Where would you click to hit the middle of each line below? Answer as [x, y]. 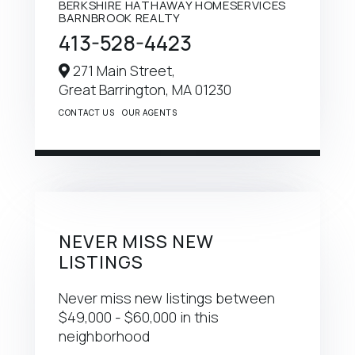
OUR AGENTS [149, 112]
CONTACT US [86, 112]
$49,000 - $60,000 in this [139, 317]
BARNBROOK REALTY [120, 17]
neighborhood [104, 336]
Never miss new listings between [167, 298]
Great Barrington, [115, 89]
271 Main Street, [122, 70]
